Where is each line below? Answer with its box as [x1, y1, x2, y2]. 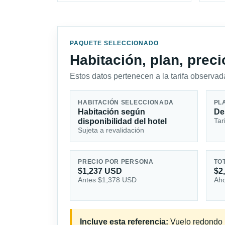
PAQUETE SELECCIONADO [70, 40, 159, 47]
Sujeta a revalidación [78, 126, 145, 134]
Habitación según [78, 107, 146, 116]
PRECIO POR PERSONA [78, 159, 154, 165]
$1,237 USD [78, 167, 123, 176]
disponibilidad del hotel [78, 117, 167, 126]
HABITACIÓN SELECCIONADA [78, 99, 174, 105]
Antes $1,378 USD [78, 176, 137, 184]
